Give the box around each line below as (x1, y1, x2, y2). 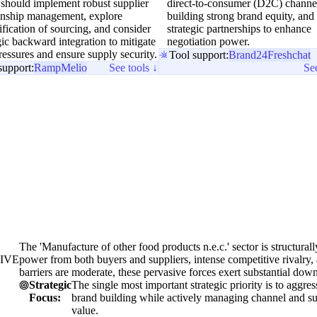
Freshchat (267, 49, 311, 62)
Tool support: (169, 49, 229, 62)
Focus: (29, 292, 61, 304)
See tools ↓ (109, 62, 158, 74)
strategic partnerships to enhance (167, 23, 311, 35)
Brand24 (229, 49, 267, 62)
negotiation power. (167, 35, 250, 48)
